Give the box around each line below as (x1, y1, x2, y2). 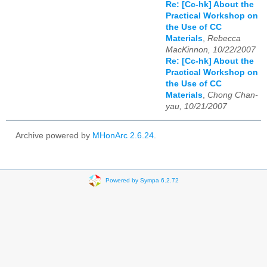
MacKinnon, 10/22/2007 (166, 45, 256, 54)
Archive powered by (15, 131, 92, 141)
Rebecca (207, 33, 241, 43)
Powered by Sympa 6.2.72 (105, 176, 179, 184)
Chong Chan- (207, 90, 258, 100)
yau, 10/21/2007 (166, 101, 227, 111)
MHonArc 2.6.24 (92, 131, 154, 141)
